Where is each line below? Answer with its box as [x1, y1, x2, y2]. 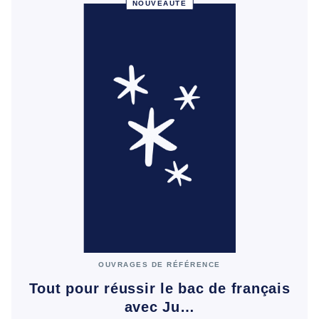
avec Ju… [124, 298, 195, 315]
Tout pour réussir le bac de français [28, 280, 291, 296]
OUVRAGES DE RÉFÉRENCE [98, 260, 221, 268]
